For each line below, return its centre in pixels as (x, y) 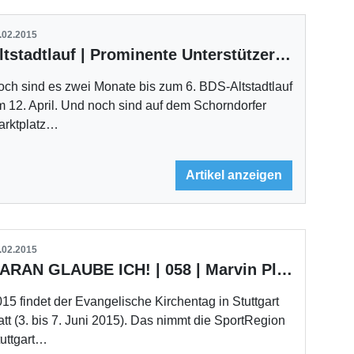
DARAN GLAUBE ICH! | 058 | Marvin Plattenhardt (285, 270)
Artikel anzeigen (234, 175)
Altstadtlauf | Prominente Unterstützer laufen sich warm (283, 54)
